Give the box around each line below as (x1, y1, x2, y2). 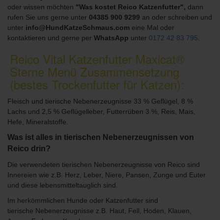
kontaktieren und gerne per (7, 34, 94, 42)
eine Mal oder (132, 24, 174, 31)
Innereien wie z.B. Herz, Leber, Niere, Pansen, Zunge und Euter (7, 171, 206, 179)
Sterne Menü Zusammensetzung (10, 63, 179, 80)
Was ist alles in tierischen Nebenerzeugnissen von (7, 133, 194, 141)
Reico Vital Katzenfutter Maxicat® (10, 50, 185, 67)
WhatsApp (94, 34, 129, 42)
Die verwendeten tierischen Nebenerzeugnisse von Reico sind (7, 161, 200, 168)
